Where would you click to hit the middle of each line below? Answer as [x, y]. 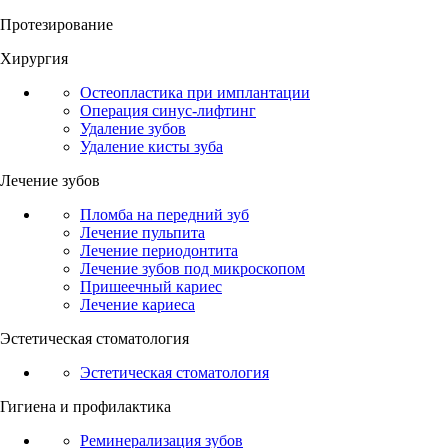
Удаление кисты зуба [151, 147]
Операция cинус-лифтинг [168, 111]
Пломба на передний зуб [164, 215]
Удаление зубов [133, 129]
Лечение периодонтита [159, 251]
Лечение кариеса [137, 305]
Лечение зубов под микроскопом [192, 269]
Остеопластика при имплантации [195, 93]
